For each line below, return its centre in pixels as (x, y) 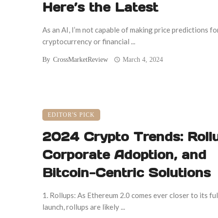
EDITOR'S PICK (71, 115)
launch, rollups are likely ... (84, 207)
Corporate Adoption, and (124, 155)
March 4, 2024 (143, 60)
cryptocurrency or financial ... (89, 42)
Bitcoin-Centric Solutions (127, 173)
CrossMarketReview (81, 60)
